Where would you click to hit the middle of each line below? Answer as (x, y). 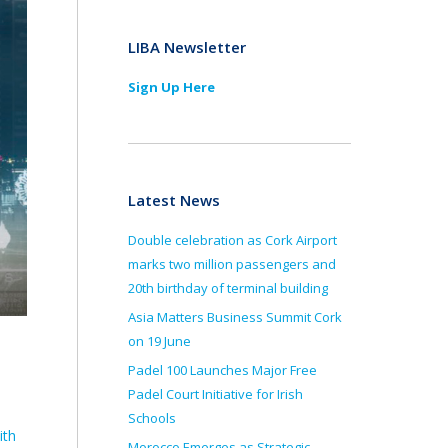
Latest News (174, 200)
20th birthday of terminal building (229, 288)
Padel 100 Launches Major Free (222, 370)
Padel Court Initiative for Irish (215, 394)
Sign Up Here (171, 87)
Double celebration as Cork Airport (232, 240)
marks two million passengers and (232, 264)
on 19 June (159, 341)
